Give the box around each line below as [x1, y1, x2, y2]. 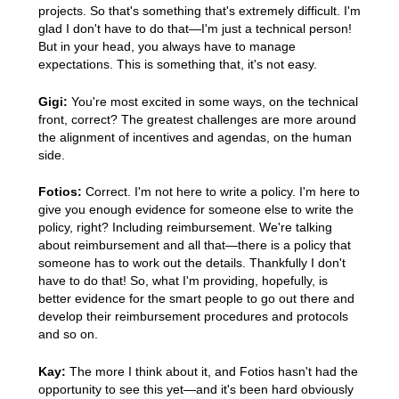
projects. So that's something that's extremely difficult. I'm [37, 4, 361, 19]
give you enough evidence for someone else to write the [37, 202, 354, 217]
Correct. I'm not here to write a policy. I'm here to [81, 184, 360, 199]
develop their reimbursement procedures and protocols [37, 309, 348, 324]
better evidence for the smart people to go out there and [37, 291, 354, 306]
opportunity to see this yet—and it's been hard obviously [37, 382, 354, 397]
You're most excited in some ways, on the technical [67, 94, 358, 109]
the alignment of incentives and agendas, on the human [37, 129, 352, 144]
